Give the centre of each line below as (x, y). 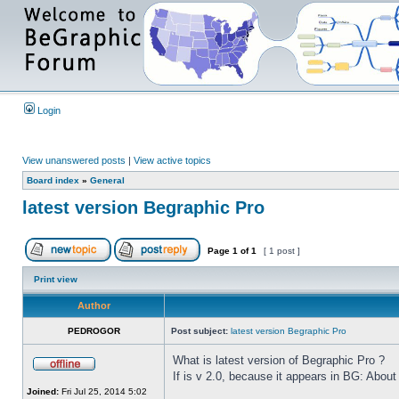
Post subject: (199, 331)
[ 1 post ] (282, 251)
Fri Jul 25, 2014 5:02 (103, 391)
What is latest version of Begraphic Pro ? (279, 360)
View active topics (172, 160)
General (107, 180)
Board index (53, 180)
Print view (56, 279)
